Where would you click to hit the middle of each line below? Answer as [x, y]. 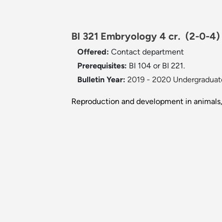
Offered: [94, 52]
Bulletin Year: [101, 80]
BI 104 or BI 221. [157, 66]
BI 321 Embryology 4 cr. [128, 36]
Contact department [147, 52]
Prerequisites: [103, 66]
